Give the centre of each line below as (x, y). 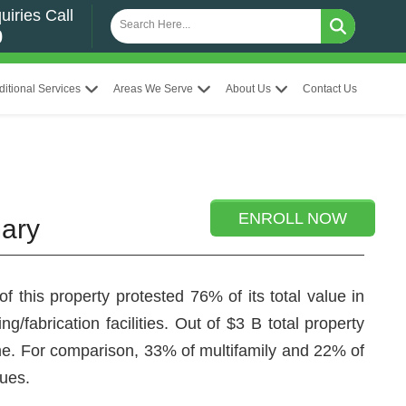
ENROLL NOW (293, 218)
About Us (248, 89)
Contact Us (330, 89)
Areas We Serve (153, 89)
